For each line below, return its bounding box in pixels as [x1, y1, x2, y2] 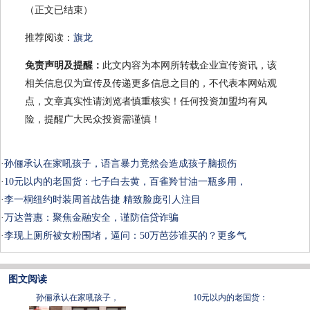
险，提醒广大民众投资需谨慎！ [25, 114, 161, 125]
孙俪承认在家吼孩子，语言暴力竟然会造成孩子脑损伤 [4, 158, 237, 170]
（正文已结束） [25, 5, 93, 16]
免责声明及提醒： [25, 60, 102, 71]
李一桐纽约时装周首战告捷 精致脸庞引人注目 [4, 194, 201, 206]
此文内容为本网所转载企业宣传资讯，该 [102, 60, 277, 71]
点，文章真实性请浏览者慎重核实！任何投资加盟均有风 [25, 96, 267, 107]
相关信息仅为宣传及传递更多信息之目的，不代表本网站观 [25, 78, 277, 89]
